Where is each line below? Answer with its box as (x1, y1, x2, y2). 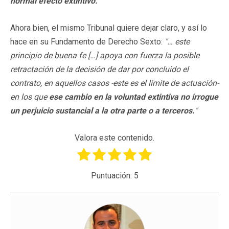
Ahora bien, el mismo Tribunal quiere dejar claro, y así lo (10, 22, 207, 33)
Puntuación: (90, 170, 134, 180)
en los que (10, 91, 49, 102)
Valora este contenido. (75, 132, 154, 143)
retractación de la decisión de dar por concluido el (10, 64, 189, 74)
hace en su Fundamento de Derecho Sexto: (10, 36, 165, 47)
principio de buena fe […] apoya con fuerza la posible (10, 50, 199, 60)
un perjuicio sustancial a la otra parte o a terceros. (10, 105, 195, 116)
